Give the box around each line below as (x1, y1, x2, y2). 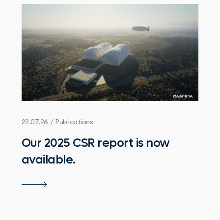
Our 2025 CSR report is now (21, 135, 170, 151)
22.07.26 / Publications (21, 117, 93, 126)
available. (21, 152, 76, 167)
